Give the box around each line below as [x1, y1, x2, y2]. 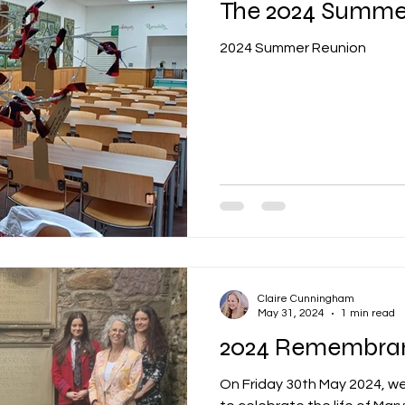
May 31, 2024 [258, 307, 325, 319]
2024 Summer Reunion [220, 40, 366, 55]
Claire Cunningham [258, 293, 354, 305]
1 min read [341, 307, 395, 319]
